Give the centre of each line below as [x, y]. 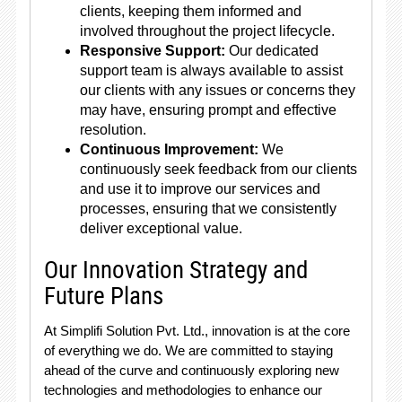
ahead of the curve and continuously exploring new [191, 370]
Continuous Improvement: [169, 149]
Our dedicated [271, 51]
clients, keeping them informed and [190, 11]
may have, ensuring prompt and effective [208, 110]
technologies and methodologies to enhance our [183, 390]
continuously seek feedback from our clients [218, 169]
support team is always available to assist [211, 70]
